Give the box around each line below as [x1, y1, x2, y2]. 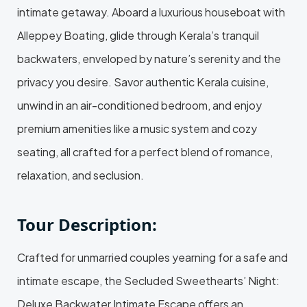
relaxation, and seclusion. [17, 167, 144, 182]
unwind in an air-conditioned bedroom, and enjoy [17, 97, 262, 112]
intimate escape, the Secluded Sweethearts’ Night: [17, 273, 280, 288]
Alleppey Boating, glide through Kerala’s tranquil [17, 27, 259, 42]
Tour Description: [17, 212, 157, 236]
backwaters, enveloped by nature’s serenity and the [17, 51, 281, 66]
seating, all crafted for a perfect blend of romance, [17, 144, 273, 159]
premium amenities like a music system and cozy [17, 121, 257, 136]
